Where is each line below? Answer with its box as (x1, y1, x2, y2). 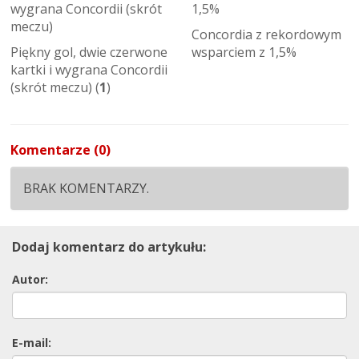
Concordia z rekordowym (192, 26, 341, 43)
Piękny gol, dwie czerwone (10, 43, 167, 61)
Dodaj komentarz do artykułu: (12, 238, 206, 256)
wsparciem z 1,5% (192, 43, 296, 61)
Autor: (12, 272, 48, 287)
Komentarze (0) (10, 141, 111, 159)
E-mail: (12, 335, 51, 350)
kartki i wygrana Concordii (10, 61, 167, 79)
